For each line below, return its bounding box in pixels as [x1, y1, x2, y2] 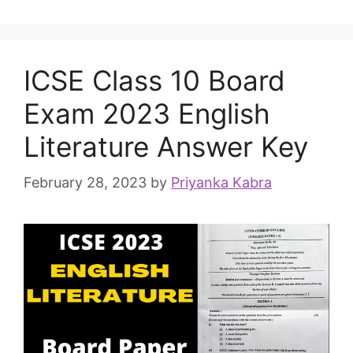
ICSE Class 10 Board [24, 64, 285, 98]
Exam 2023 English [24, 97, 270, 131]
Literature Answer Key [24, 130, 308, 164]
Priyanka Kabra [171, 174, 272, 191]
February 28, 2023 [24, 174, 147, 191]
